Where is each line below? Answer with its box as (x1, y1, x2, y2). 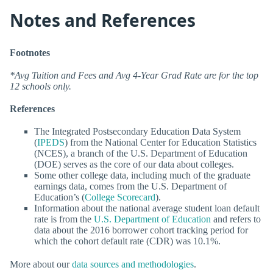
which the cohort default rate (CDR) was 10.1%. (34, 236, 221, 247)
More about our (10, 258, 72, 269)
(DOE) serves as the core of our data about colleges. (34, 159, 234, 170)
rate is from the (34, 214, 94, 225)
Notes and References (10, 9, 196, 32)
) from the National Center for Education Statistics (65, 137, 257, 148)
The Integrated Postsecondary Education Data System (34, 126, 241, 137)
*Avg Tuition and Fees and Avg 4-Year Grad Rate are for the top (10, 70, 258, 81)
